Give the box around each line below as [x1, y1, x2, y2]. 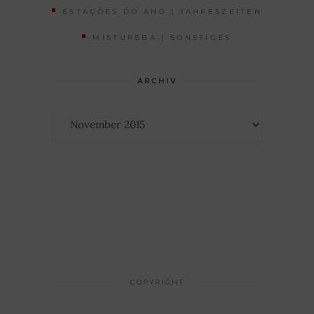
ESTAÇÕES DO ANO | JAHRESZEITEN [62, 7, 263, 17]
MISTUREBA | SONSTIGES [93, 32, 232, 42]
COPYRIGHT [130, 277, 184, 287]
